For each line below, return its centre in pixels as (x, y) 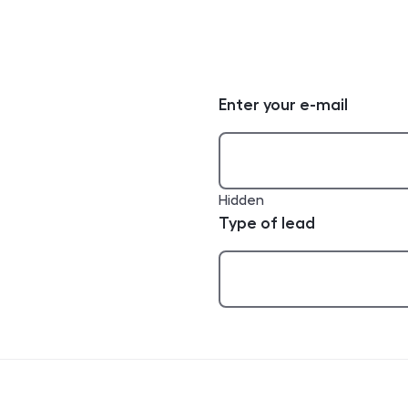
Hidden (241, 200)
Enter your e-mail (283, 104)
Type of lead (267, 223)
